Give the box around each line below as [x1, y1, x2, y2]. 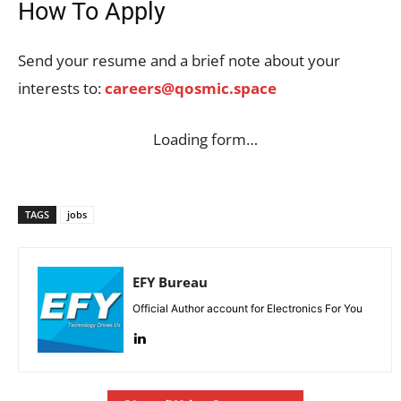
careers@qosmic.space [105, 77, 277, 98]
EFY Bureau [132, 272, 208, 291]
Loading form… [152, 128, 258, 149]
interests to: [18, 77, 105, 98]
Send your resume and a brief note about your [18, 49, 340, 71]
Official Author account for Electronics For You [132, 301, 363, 315]
